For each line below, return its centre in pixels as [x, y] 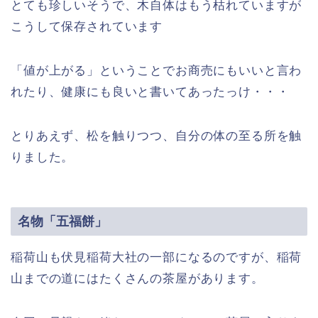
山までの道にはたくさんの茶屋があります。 [137, 278]
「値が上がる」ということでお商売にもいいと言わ [157, 71]
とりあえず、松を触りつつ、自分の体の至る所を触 [157, 136]
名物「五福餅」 [62, 221]
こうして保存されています [87, 27]
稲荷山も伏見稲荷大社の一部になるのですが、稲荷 [157, 257]
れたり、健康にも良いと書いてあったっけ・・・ [150, 92]
